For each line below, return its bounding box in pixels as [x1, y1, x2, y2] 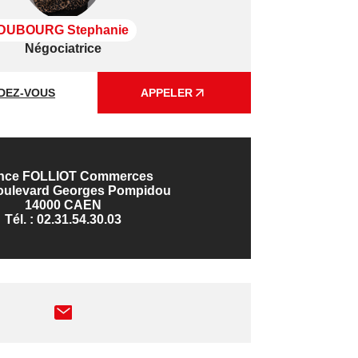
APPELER [141, 86, 193, 99]
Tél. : [4, 212, 37, 226]
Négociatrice [24, 41, 101, 55]
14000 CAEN [24, 197, 101, 212]
